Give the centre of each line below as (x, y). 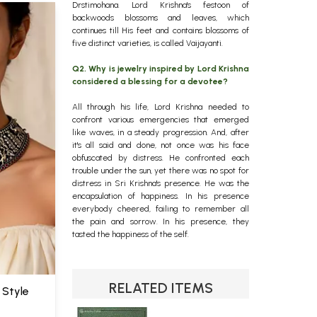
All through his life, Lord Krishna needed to (161, 107)
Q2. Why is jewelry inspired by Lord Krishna (161, 69)
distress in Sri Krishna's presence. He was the (161, 183)
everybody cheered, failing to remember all (161, 209)
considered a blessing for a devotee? (150, 81)
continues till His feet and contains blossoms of (161, 30)
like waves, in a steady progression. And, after (161, 132)
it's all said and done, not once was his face (161, 145)
